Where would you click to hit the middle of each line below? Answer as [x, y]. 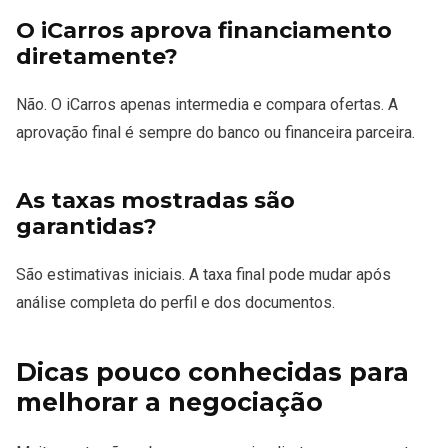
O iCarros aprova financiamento [204, 29]
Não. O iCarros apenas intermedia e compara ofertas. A [207, 104]
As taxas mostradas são [155, 199]
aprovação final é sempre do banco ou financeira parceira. [215, 132]
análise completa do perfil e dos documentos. [175, 302]
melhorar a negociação [169, 401]
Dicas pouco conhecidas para [212, 371]
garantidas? [86, 225]
